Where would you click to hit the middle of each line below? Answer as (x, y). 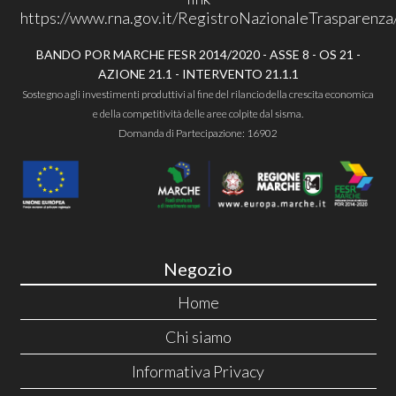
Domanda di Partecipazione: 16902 (198, 133)
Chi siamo (198, 337)
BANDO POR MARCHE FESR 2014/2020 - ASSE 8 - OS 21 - (198, 55)
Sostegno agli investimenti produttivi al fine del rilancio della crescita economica (198, 95)
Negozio (198, 269)
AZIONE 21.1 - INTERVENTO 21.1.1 (198, 74)
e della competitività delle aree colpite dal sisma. (198, 114)
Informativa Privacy (198, 372)
